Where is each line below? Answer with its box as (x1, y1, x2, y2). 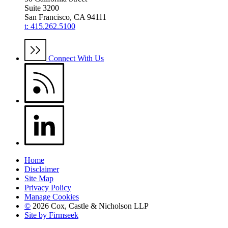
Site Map (24, 174, 53, 183)
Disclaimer (24, 164, 59, 174)
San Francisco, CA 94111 (24, 12, 106, 21)
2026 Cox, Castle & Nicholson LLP (31, 201, 149, 210)
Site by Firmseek (24, 210, 78, 219)
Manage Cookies (24, 192, 79, 201)
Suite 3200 (24, 3, 59, 12)
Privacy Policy (24, 183, 71, 192)
